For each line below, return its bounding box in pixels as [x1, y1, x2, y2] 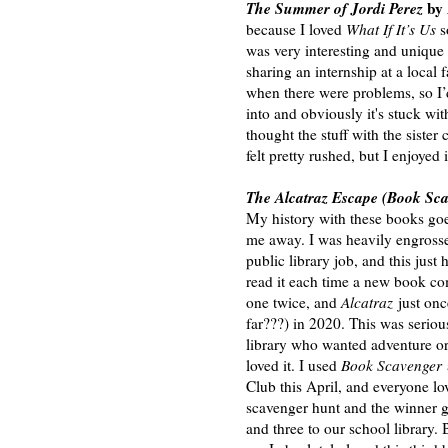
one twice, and [246, 291, 341, 312]
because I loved [246, 18, 346, 39]
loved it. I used [246, 354, 341, 375]
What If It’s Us [346, 18, 440, 39]
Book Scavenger [341, 354, 442, 375]
